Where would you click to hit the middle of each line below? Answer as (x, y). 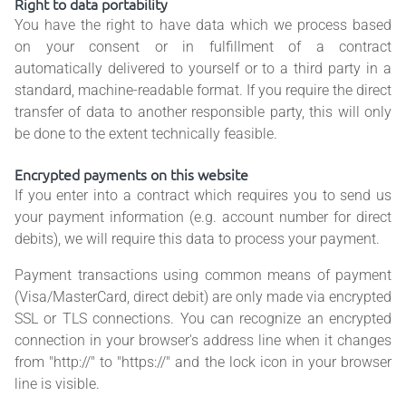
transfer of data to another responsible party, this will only (203, 112)
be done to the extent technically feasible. (146, 134)
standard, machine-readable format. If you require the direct (203, 91)
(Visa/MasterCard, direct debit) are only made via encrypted (203, 297)
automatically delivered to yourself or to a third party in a (203, 69)
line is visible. (57, 384)
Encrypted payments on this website (131, 174)
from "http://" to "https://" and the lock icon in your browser (203, 362)
